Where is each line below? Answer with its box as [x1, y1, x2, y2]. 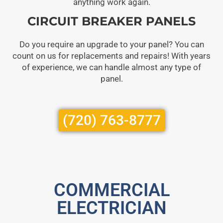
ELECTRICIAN [57, 197, 166, 219]
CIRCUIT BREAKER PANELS [27, 13, 196, 28]
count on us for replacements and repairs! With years [12, 50, 211, 61]
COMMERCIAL [53, 179, 170, 201]
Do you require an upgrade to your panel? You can [19, 39, 204, 49]
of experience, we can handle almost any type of [22, 62, 201, 72]
